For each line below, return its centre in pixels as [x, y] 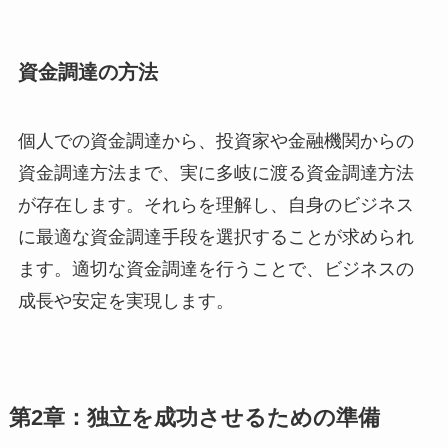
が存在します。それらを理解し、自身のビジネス [215, 205]
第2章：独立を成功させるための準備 [194, 418]
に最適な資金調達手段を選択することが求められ [215, 237]
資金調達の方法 [87, 72]
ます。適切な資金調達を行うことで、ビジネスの [215, 269]
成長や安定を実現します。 [125, 301]
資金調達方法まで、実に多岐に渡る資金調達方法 [215, 173]
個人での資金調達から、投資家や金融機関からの [215, 141]
